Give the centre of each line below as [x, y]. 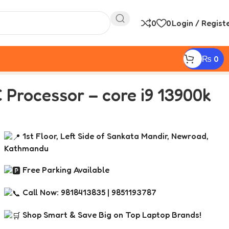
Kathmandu [26, 148]
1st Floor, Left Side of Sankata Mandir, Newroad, [114, 136]
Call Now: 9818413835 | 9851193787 [88, 192]
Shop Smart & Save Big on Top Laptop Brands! [111, 214]
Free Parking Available [65, 169]
